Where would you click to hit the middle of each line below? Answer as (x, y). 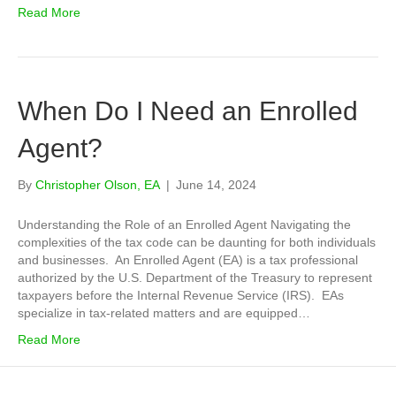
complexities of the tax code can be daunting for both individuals (197, 243)
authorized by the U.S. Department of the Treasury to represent (195, 278)
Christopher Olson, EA (98, 185)
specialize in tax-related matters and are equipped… (164, 313)
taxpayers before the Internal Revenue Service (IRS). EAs (181, 296)
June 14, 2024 (216, 185)
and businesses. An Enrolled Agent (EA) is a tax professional (188, 260)
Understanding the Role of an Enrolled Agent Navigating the (184, 225)
